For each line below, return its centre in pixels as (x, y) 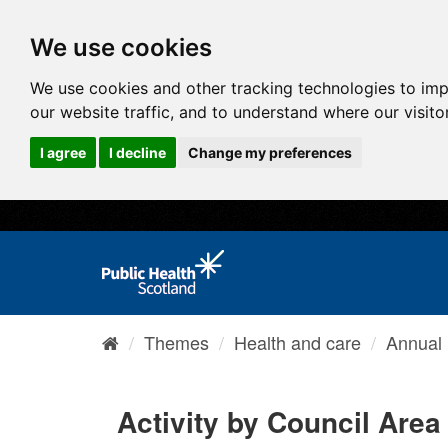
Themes (176, 342)
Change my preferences (270, 152)
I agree (63, 152)
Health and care (297, 342)
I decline (137, 152)
